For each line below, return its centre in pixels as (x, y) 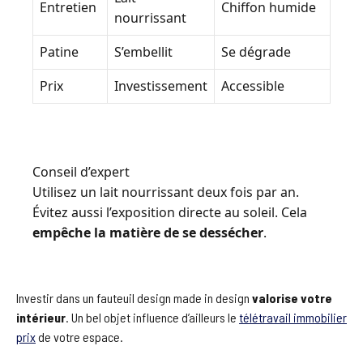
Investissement (161, 85)
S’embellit (143, 51)
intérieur (41, 317)
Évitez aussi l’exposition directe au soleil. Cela (170, 212)
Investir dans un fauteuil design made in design (134, 297)
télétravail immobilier (293, 317)
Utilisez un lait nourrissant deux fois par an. (166, 192)
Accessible (253, 85)
